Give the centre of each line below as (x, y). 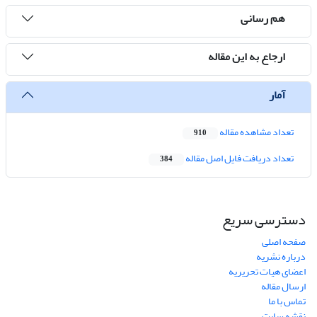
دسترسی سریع (264, 220)
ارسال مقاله (283, 287)
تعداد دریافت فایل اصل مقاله (239, 158)
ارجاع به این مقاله (247, 56)
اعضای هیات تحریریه (267, 272)
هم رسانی (263, 18)
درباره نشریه (281, 257)
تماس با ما (287, 301)
